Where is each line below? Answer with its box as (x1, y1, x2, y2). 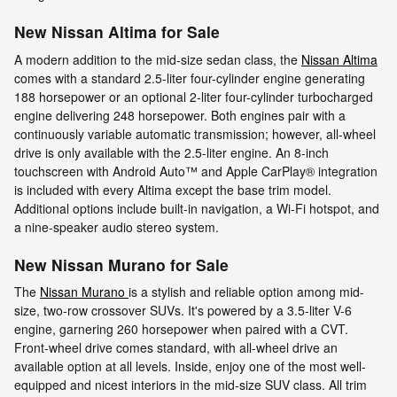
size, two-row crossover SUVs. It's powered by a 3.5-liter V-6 (14, 301, 352, 320)
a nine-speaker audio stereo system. (14, 217, 219, 236)
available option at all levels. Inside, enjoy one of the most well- (14, 357, 366, 376)
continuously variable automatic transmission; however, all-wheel (14, 124, 376, 143)
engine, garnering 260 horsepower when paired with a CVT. (14, 320, 348, 339)
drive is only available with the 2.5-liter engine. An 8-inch (14, 143, 329, 161)
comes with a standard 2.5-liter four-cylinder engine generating (14, 68, 365, 87)
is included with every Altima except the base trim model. (14, 180, 331, 198)
